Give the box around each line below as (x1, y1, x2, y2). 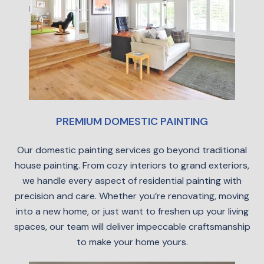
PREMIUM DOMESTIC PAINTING (56, 114, 208, 128)
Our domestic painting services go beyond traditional (17, 144, 247, 156)
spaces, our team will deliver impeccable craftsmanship (14, 220, 250, 233)
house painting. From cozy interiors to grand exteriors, (15, 159, 249, 171)
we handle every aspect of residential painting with (22, 174, 242, 187)
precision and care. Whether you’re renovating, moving (15, 190, 249, 202)
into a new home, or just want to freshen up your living (15, 205, 249, 217)
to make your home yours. (76, 236, 188, 248)
